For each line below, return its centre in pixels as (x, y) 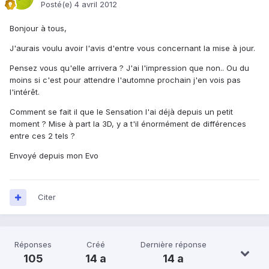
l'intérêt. (25, 92)
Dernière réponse (173, 245)
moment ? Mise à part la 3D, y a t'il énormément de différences (128, 124)
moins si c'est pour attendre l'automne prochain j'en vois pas (125, 80)
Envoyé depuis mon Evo (54, 156)
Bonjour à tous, (38, 29)
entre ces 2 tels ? (42, 136)
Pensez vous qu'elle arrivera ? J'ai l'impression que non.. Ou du (129, 68)
